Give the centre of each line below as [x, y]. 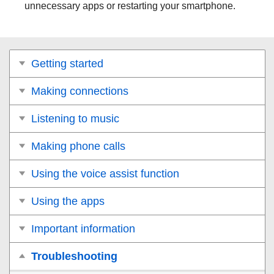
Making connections [80, 91]
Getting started [67, 63]
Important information [83, 228]
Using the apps [68, 201]
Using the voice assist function [105, 173]
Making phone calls [78, 146]
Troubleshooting [74, 256]
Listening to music [75, 118]
